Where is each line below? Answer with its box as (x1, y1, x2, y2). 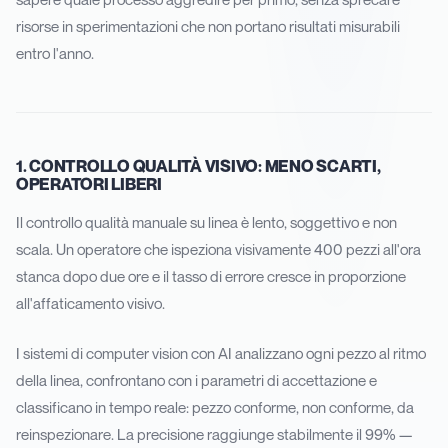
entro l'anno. (16, 43, 94, 62)
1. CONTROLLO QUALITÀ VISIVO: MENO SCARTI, (16, 156, 381, 177)
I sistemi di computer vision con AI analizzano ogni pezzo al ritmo (16, 343, 426, 362)
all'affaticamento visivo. (16, 294, 165, 313)
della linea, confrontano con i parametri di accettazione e (16, 370, 377, 389)
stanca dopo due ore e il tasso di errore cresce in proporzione (16, 267, 406, 286)
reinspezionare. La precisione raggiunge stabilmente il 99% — (16, 424, 413, 443)
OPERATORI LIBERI (16, 174, 162, 195)
